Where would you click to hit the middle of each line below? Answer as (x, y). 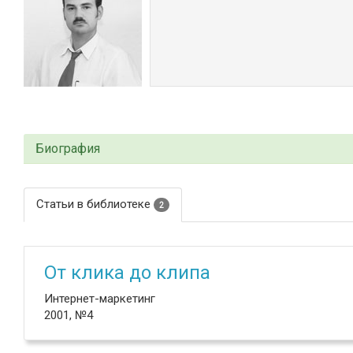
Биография (68, 149)
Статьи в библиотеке (95, 204)
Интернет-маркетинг (100, 299)
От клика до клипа (127, 273)
